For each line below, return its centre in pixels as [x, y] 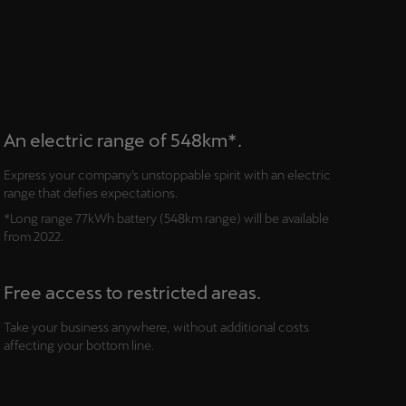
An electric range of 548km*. [122, 140]
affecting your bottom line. [78, 346]
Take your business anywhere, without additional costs [156, 328]
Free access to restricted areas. [132, 293]
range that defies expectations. [90, 193]
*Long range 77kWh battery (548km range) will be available [166, 219]
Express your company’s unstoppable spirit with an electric [167, 175]
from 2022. [33, 237]
